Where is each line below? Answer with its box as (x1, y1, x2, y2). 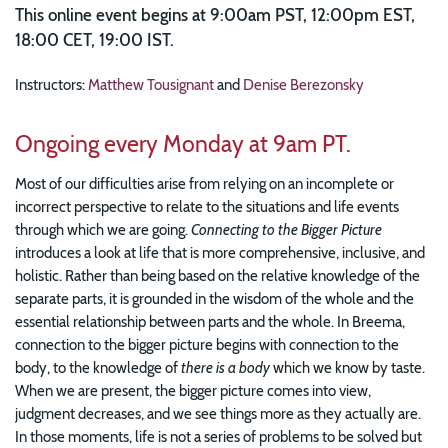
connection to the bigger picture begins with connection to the (15, 334, 399, 354)
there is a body (181, 357, 270, 377)
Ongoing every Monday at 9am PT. (15, 130, 351, 159)
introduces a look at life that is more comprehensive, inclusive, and (15, 242, 425, 262)
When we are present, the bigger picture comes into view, (15, 380, 371, 400)
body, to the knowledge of (15, 357, 181, 377)
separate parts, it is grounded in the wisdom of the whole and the (15, 288, 414, 308)
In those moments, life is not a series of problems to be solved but (15, 426, 422, 446)
